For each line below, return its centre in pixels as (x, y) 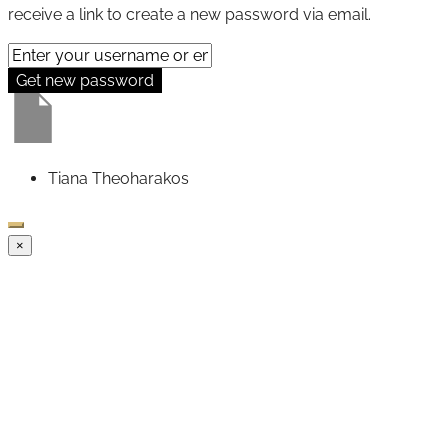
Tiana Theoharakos (118, 178)
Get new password (85, 80)
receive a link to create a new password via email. (189, 14)
